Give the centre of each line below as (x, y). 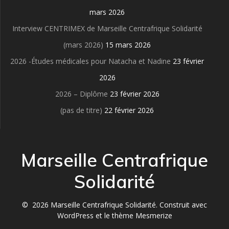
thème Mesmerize (142, 215)
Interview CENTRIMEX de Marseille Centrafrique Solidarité (107, 28)
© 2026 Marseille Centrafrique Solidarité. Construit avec (114, 205)
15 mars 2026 (128, 45)
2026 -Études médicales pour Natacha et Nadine (90, 61)
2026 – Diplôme (81, 94)
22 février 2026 (129, 110)
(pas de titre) (81, 110)
